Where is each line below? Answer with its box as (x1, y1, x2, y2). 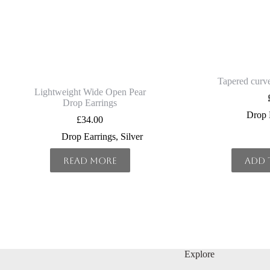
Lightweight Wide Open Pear (34, 87, 146, 98)
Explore (184, 248, 215, 259)
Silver (120, 131, 143, 142)
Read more (63, 155, 117, 166)
